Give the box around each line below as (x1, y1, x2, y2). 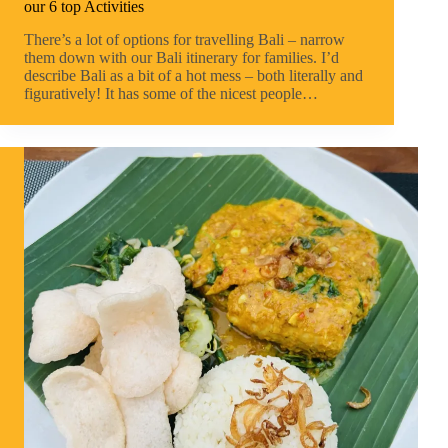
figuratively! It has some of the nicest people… (24, 85, 318, 103)
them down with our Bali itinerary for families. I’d (24, 49, 339, 67)
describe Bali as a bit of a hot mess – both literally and (24, 67, 363, 85)
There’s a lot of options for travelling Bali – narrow (24, 31, 345, 49)
